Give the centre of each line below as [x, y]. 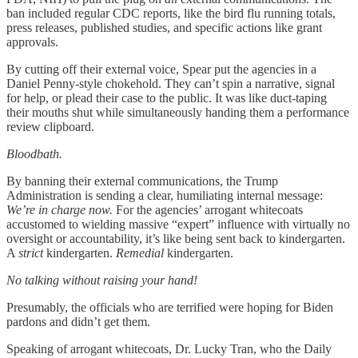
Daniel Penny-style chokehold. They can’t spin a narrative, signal [171, 84]
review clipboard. [50, 127]
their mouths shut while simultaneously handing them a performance [178, 113]
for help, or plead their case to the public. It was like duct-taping [167, 98]
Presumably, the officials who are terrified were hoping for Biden [170, 308]
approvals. [32, 42]
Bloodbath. [34, 154]
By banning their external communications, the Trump [142, 181]
